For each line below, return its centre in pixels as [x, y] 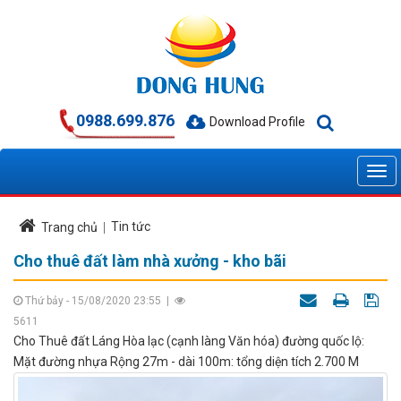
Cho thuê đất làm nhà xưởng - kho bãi [150, 261]
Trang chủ [69, 227]
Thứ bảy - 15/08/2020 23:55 [93, 301]
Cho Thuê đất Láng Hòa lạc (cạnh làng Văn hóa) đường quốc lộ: [189, 341]
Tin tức [131, 226]
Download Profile [257, 122]
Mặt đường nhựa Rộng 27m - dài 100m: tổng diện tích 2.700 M [186, 362]
